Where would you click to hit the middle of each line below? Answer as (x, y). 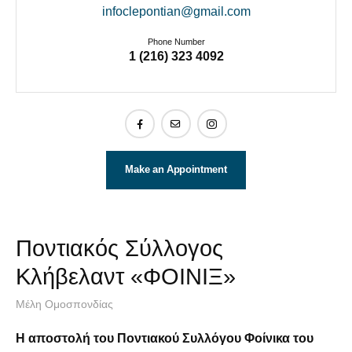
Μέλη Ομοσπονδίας (64, 304)
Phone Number (176, 42)
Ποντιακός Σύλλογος (119, 248)
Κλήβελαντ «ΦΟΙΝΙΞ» (126, 276)
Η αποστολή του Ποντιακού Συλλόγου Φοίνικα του (165, 338)
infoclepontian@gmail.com (176, 11)
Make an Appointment (176, 170)
